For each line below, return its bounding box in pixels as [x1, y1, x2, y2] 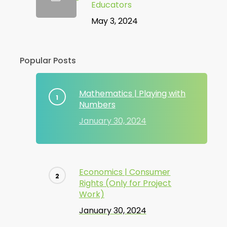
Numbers [79, 99, 116, 110]
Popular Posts [19, 55, 76, 66]
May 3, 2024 [91, 15, 138, 27]
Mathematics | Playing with [79, 88, 186, 99]
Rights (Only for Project [79, 177, 172, 189]
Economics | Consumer [79, 166, 171, 178]
